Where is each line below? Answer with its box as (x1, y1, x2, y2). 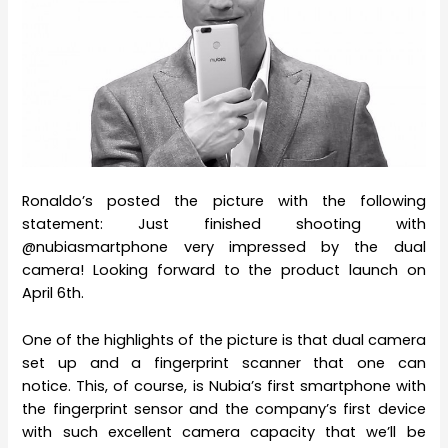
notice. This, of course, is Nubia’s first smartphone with (22, 375, 426, 396)
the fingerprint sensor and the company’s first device (22, 398, 426, 419)
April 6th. (22, 283, 85, 304)
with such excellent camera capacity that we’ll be (22, 421, 426, 442)
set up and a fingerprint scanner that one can (22, 352, 426, 373)
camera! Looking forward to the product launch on (22, 260, 426, 281)
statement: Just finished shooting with (22, 214, 426, 235)
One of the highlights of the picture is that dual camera (22, 329, 426, 350)
